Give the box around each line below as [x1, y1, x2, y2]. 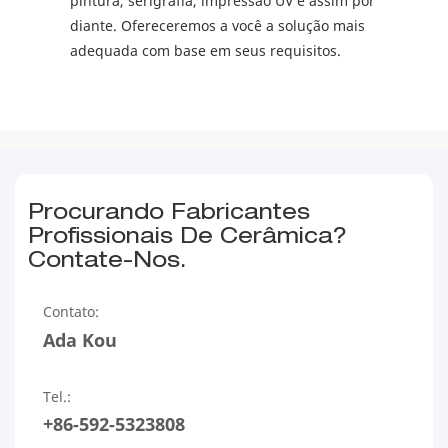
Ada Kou [43, 327, 118, 352]
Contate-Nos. [28, 251, 188, 274]
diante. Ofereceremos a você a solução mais [70, 15, 365, 35]
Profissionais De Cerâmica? [28, 227, 348, 250]
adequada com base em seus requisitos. [70, 40, 341, 60]
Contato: [43, 302, 100, 322]
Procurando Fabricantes [28, 203, 311, 226]
